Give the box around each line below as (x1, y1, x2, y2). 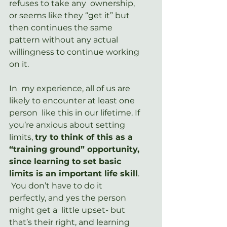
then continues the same (9, 22, 117, 32)
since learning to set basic (9, 156, 124, 166)
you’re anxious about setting (9, 120, 127, 130)
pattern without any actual (9, 34, 120, 45)
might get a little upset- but (9, 205, 127, 215)
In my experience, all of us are (9, 83, 132, 93)
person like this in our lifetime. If (9, 107, 142, 118)
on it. (9, 59, 29, 69)
